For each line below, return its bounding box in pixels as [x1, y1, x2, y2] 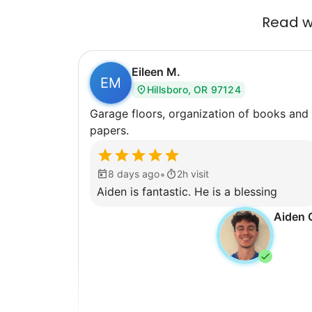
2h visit [177, 167, 209, 180]
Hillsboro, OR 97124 [147, 83, 241, 95]
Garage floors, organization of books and [90, 106, 309, 120]
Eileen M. [132, 64, 180, 79]
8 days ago [108, 167, 159, 180]
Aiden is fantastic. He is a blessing [97, 184, 277, 198]
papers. [90, 123, 129, 137]
